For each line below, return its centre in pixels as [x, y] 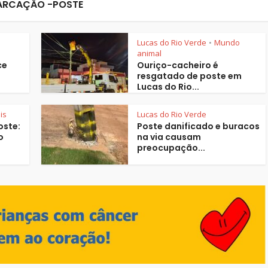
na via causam [169, 137]
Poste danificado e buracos [198, 127]
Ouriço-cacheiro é [178, 66]
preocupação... [171, 148]
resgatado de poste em [189, 76]
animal [149, 54]
